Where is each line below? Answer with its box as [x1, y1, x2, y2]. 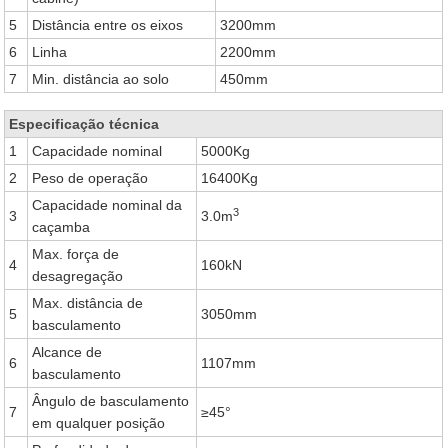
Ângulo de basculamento [32, 393, 190, 409]
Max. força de [32, 246, 120, 262]
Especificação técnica [9, 116, 160, 132]
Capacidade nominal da [32, 197, 183, 213]
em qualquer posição [32, 415, 166, 431]
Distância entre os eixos [32, 17, 184, 33]
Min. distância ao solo [32, 71, 170, 87]
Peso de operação [32, 170, 149, 186]
